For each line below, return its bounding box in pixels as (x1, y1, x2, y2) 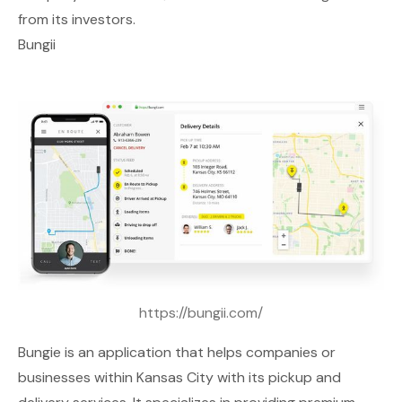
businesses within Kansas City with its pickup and (18, 368, 341, 388)
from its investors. (18, 9, 135, 29)
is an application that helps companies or (61, 343, 336, 363)
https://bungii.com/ (139, 303, 263, 323)
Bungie (18, 343, 61, 363)
